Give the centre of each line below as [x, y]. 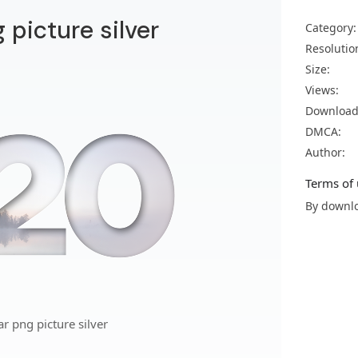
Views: [322, 90]
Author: [325, 152]
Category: [331, 28]
